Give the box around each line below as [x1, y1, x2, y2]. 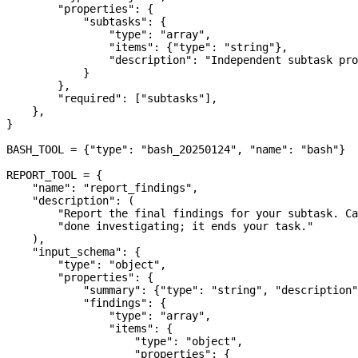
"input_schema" [6, 245, 121, 259]
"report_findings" [83, 181, 192, 195]
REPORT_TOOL [6, 169, 77, 182]
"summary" [6, 284, 141, 297]
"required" [6, 92, 121, 105]
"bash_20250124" [141, 143, 237, 157]
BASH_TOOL [6, 143, 64, 157]
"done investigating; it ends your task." [6, 220, 313, 233]
